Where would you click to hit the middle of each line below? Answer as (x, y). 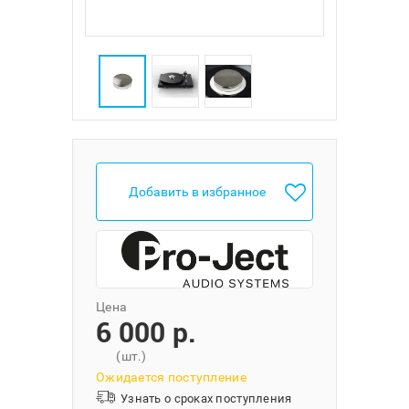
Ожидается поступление (171, 377)
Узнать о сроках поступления (206, 399)
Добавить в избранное (197, 192)
